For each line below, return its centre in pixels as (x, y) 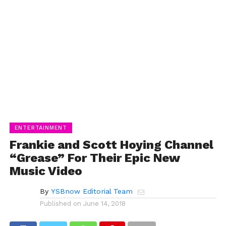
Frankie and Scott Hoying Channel (111, 145)
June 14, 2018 (104, 203)
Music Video (46, 171)
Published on (60, 203)
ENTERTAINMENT (41, 128)
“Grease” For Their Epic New (95, 158)
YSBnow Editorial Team (92, 191)
